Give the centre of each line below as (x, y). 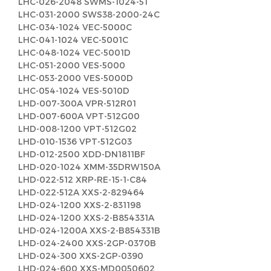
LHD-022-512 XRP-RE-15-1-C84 (83, 179)
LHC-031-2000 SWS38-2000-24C (89, 14)
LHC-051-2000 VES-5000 (72, 65)
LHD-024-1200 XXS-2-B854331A (86, 217)
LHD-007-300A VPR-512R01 (77, 103)
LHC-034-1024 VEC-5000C (75, 27)
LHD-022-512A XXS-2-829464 (81, 192)
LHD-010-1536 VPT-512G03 (75, 141)
